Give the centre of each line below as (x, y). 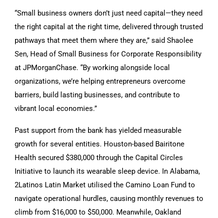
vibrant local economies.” (56, 108)
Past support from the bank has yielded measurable (98, 130)
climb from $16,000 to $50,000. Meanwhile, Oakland (98, 212)
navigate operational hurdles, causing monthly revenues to (109, 198)
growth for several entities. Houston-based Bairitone (100, 144)
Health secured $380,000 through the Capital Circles (99, 157)
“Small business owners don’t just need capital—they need (109, 13)
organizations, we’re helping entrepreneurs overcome (100, 81)
